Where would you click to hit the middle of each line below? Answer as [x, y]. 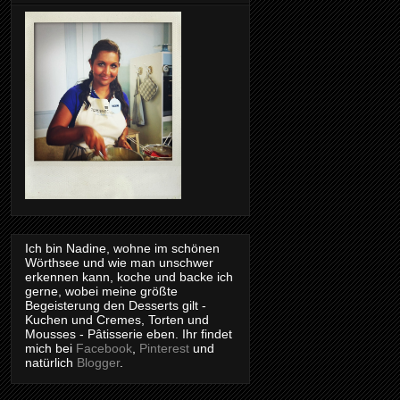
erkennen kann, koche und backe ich [129, 277]
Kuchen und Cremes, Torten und [117, 320]
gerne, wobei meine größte [101, 292]
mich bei [50, 349]
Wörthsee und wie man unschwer [119, 263]
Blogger [98, 363]
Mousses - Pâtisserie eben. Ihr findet [129, 334]
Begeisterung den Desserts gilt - [116, 306]
